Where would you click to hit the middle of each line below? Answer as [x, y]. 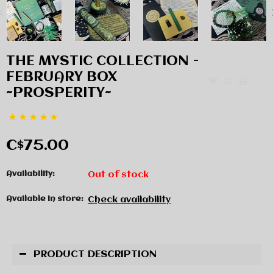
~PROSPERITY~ [59, 94]
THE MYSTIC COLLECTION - [103, 62]
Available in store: [45, 199]
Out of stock [118, 175]
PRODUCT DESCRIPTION [95, 254]
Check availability [129, 200]
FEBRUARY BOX [62, 78]
